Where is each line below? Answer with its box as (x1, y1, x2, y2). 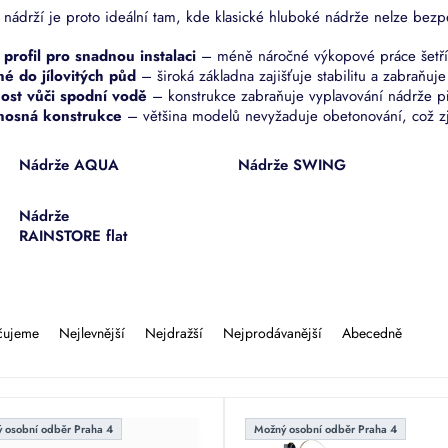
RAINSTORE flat (19, 224, 128, 247)
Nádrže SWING (237, 153, 346, 176)
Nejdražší (145, 322, 203, 343)
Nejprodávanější (223, 322, 322, 343)
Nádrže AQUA (19, 153, 120, 176)
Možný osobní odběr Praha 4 (254, 420, 398, 437)
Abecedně (342, 322, 402, 343)
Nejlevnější (59, 322, 125, 343)
